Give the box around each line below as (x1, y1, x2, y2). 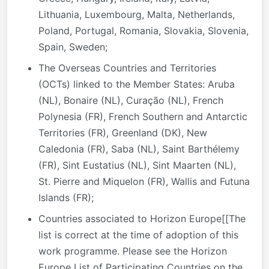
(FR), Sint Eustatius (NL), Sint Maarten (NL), (38, 159, 236, 171)
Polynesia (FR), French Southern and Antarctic (38, 110, 247, 122)
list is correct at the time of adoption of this (38, 228, 238, 241)
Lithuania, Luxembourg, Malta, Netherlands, (38, 8, 235, 20)
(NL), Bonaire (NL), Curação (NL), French (38, 94, 223, 106)
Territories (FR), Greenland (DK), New (38, 126, 207, 139)
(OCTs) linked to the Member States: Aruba (38, 77, 235, 90)
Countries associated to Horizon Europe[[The (38, 212, 246, 225)
